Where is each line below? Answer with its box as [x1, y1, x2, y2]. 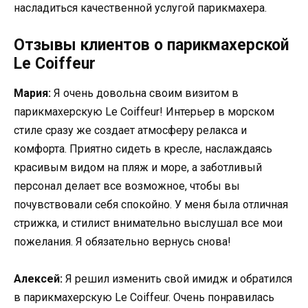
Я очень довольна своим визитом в [51, 87, 239, 100]
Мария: [14, 87, 51, 100]
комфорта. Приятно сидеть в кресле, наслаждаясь [14, 142, 272, 156]
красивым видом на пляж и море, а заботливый [14, 161, 262, 175]
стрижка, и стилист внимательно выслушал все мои [14, 217, 283, 230]
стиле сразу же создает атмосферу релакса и [14, 124, 247, 137]
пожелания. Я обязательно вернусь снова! [14, 235, 231, 249]
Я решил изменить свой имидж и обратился [63, 272, 292, 286]
